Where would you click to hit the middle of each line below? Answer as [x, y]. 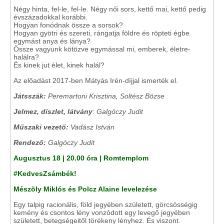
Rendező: [31, 142]
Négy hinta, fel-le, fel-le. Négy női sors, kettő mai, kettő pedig [110, 9]
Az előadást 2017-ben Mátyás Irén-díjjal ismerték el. [96, 80]
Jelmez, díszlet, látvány [53, 111]
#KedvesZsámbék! [45, 173]
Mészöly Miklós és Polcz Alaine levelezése [85, 189]
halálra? [26, 57]
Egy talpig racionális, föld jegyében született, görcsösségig [105, 204]
